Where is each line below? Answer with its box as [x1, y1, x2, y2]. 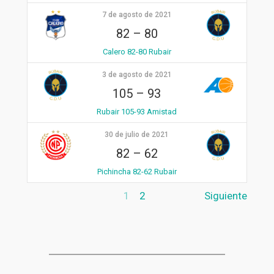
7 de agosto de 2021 [102, 10, 172, 19]
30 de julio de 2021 [105, 130, 169, 139]
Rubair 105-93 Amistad [97, 106, 177, 116]
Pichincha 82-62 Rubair [97, 166, 177, 176]
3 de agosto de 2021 [102, 70, 172, 79]
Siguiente [204, 190, 248, 202]
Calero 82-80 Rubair [102, 46, 171, 56]
